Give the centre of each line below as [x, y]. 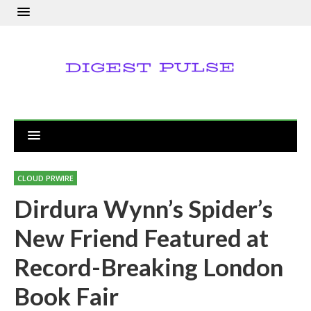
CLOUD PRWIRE [45, 178]
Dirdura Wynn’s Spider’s [143, 208]
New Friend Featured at [141, 237]
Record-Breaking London [149, 267]
